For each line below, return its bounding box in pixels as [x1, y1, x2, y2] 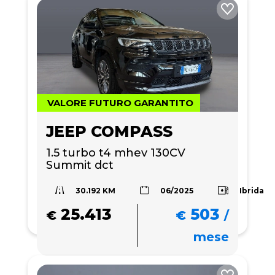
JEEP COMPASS [46, 122, 172, 141]
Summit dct [46, 158, 114, 172]
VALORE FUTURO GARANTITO [47, 96, 193, 109]
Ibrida [239, 185, 265, 195]
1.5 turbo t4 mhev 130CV [46, 145, 185, 160]
